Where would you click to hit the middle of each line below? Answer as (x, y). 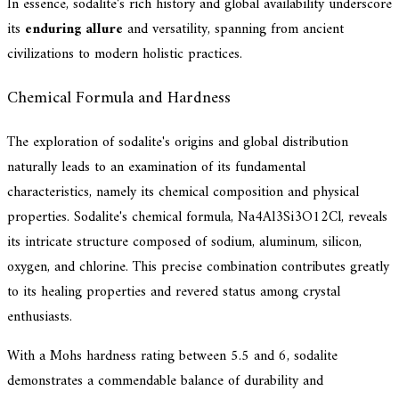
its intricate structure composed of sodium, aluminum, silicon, (184, 242)
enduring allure (74, 30)
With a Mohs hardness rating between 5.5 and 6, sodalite (172, 356)
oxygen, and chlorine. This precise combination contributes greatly (198, 267)
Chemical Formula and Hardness (119, 99)
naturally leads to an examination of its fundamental (156, 167)
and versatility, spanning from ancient (233, 30)
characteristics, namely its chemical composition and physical (183, 192)
